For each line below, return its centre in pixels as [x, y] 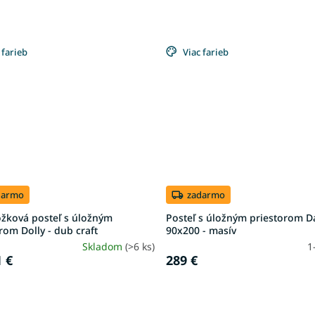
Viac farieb [206, 52]
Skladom [104, 247]
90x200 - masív [201, 231]
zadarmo [206, 194]
